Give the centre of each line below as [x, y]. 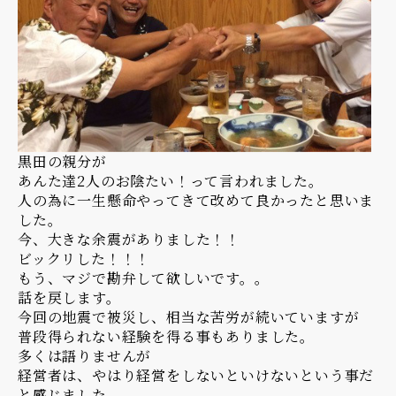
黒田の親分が [62, 161]
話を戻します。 [69, 297]
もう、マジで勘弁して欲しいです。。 [144, 278]
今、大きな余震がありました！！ [129, 239]
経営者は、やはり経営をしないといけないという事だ [196, 375]
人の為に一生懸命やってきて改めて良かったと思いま [196, 200]
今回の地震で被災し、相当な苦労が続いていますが [189, 316]
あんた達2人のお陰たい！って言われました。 [171, 180]
